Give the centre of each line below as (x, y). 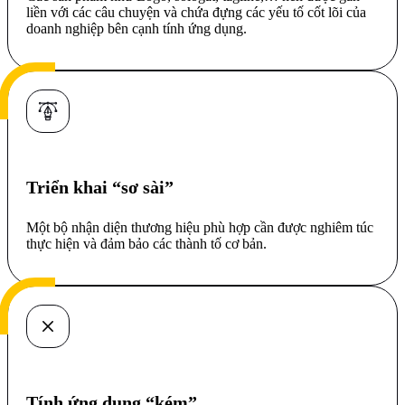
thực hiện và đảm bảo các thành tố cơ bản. (146, 243)
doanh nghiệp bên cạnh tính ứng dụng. (137, 28)
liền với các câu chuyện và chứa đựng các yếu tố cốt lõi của (196, 12)
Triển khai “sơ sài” (100, 187)
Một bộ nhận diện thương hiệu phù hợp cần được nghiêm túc (200, 227)
